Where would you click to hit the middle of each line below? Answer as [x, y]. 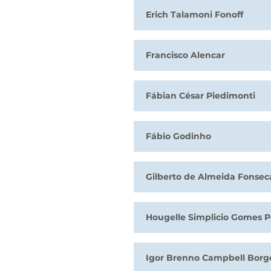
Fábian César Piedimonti [201, 96]
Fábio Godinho [178, 136]
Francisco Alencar [185, 55]
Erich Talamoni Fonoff [194, 15]
